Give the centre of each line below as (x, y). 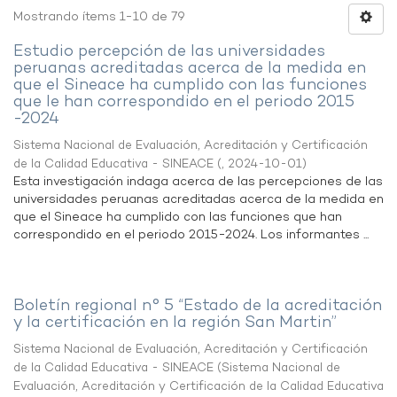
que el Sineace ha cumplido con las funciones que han (178, 218)
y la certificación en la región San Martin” (175, 323)
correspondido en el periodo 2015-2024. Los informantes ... (191, 235)
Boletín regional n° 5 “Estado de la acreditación (198, 306)
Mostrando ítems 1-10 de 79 (99, 17)
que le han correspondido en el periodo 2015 (184, 102)
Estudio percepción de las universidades (169, 52)
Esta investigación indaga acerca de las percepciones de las (198, 182)
